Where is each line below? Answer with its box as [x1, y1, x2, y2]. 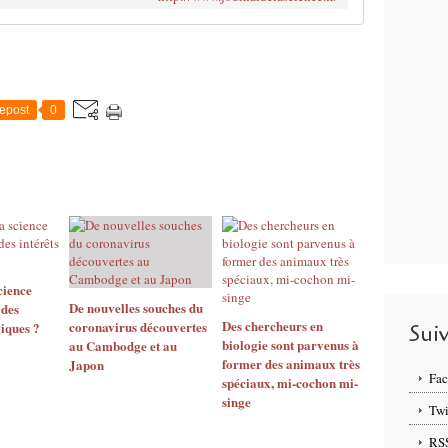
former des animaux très [221, 354, 360, 373]
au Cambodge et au [69, 336, 177, 355]
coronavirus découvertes [69, 317, 207, 336]
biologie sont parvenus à [221, 335, 359, 354]
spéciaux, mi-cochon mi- [221, 373, 358, 392]
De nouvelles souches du [69, 298, 203, 317]
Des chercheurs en [221, 316, 323, 335]
